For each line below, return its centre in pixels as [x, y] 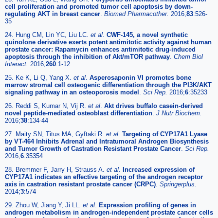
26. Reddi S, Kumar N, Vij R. [46, 106]
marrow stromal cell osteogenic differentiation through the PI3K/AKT [108, 85]
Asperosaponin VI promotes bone [140, 77]
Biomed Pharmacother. [137, 14]
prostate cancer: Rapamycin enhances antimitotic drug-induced [100, 49]
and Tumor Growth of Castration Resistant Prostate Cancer [93, 148]
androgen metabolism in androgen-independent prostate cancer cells [109, 212]
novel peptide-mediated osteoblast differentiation [79, 113]
